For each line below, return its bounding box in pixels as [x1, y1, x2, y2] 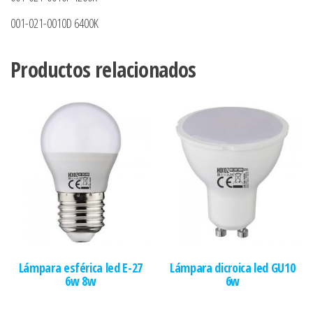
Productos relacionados [10, 55, 196, 85]
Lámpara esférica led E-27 [18, 259, 143, 277]
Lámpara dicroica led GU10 [170, 259, 296, 277]
